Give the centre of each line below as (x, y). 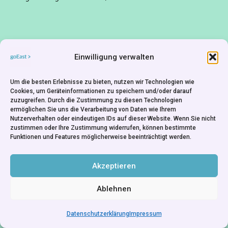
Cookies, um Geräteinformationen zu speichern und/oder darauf (101, 91)
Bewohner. (36, 58)
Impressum (145, 214)
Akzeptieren (114, 166)
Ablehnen (114, 189)
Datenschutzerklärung (98, 214)
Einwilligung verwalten (114, 57)
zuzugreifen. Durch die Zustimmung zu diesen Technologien (96, 100)
